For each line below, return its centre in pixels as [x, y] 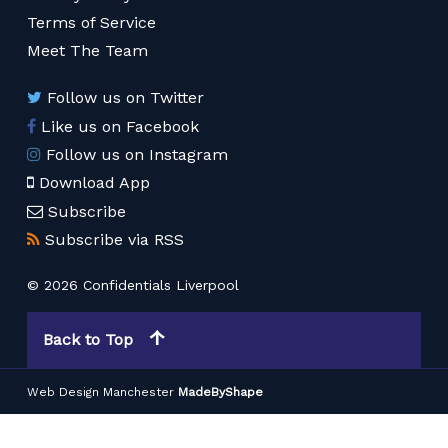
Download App [95, 183]
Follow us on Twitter [126, 98]
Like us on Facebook [120, 126]
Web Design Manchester [101, 391]
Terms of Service [92, 22]
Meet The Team [88, 51]
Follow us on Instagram [137, 154]
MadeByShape [221, 391]
